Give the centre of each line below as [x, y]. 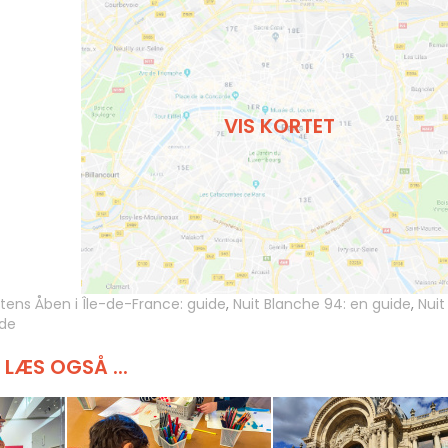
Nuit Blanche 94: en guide [322, 304]
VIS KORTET [279, 125]
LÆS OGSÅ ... [66, 367]
